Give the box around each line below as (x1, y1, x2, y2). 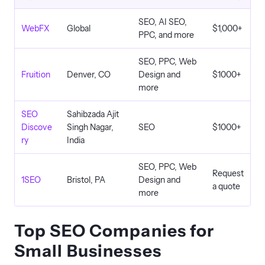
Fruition (21, 69, 50, 80)
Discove (21, 122, 52, 132)
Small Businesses (14, 241, 161, 261)
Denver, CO (67, 69, 111, 80)
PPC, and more (138, 30, 194, 40)
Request (212, 168, 244, 179)
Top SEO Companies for (14, 221, 215, 241)
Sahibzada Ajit (67, 109, 119, 119)
